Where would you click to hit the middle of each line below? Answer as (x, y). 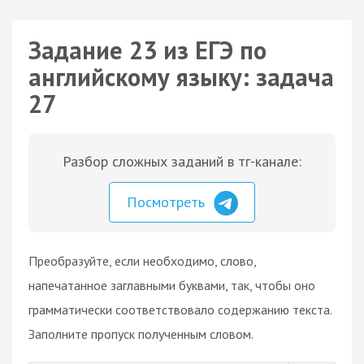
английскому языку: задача (181, 77)
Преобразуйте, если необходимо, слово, (142, 260)
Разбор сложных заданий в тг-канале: (182, 161)
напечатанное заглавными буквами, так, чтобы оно (172, 285)
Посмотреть (168, 202)
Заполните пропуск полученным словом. (141, 334)
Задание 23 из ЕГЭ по (147, 50)
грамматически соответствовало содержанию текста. (180, 309)
